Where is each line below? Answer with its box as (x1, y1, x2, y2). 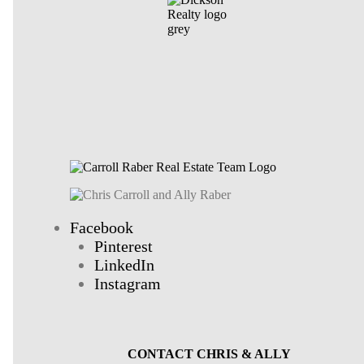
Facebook (69, 218, 133, 236)
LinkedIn (93, 255, 154, 274)
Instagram (93, 274, 161, 292)
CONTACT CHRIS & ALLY (128, 346, 292, 361)
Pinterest (93, 236, 153, 255)
